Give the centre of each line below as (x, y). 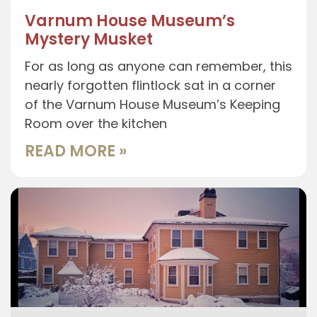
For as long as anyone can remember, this (158, 66)
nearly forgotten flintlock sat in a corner (150, 85)
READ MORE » (76, 151)
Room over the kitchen (96, 123)
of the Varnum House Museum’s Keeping (152, 104)
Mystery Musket (89, 39)
